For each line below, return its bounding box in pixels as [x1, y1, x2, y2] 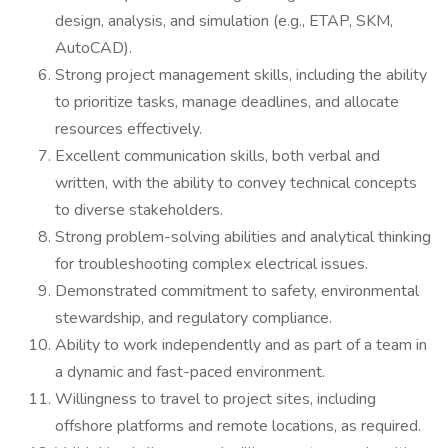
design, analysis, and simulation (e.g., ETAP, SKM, [55, 10, 393, 32]
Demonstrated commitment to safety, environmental [55, 280, 419, 302]
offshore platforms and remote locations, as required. [55, 415, 421, 437]
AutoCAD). [55, 37, 132, 59]
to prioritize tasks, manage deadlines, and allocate [55, 91, 399, 113]
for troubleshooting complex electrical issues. [55, 253, 368, 275]
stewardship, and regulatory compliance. [55, 307, 332, 329]
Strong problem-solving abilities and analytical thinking [55, 226, 431, 248]
